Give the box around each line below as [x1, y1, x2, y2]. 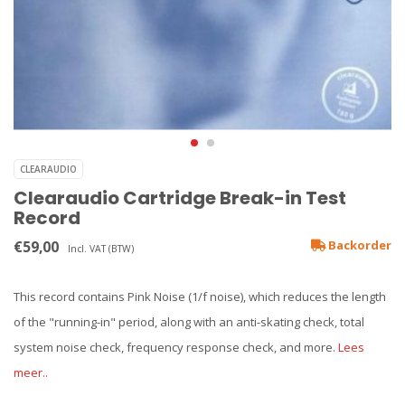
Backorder [325, 237, 391, 253]
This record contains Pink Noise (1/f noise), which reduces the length [14, 288, 386, 305]
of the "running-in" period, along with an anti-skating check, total [14, 314, 364, 330]
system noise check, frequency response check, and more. [14, 339, 338, 355]
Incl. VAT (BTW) [68, 242, 134, 255]
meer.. [14, 364, 48, 381]
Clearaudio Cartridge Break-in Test [14, 185, 346, 211]
